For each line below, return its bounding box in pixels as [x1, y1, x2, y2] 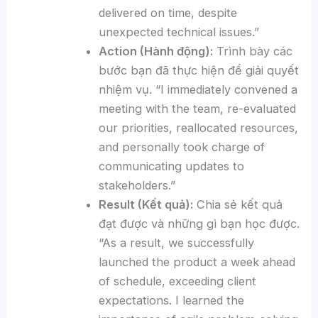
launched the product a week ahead [99, 254, 296, 269]
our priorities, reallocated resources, [99, 120, 299, 135]
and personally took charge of [99, 139, 265, 154]
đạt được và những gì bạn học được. [99, 216, 300, 231]
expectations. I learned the [99, 292, 245, 307]
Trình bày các [213, 43, 293, 58]
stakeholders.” [99, 177, 176, 192]
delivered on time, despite [99, 5, 238, 20]
